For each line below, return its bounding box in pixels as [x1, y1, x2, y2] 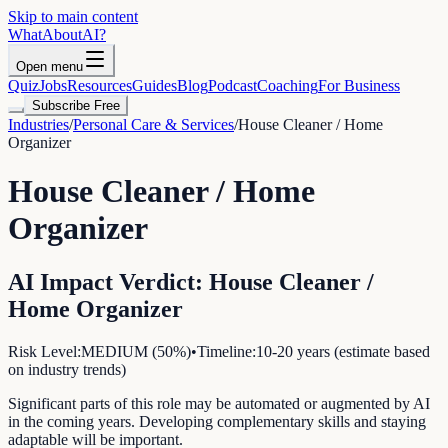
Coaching [257, 77, 318, 94]
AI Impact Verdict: [8, 268, 209, 295]
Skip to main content [8, 8, 138, 25]
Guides [132, 77, 177, 94]
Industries [8, 116, 69, 133]
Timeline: [197, 342, 256, 360]
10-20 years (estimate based [256, 342, 430, 360]
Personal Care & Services [73, 116, 234, 133]
